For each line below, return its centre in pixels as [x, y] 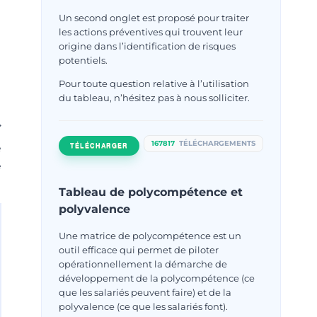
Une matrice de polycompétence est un [150, 235]
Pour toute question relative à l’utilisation [154, 83]
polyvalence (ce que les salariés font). [144, 306]
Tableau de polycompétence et [151, 192]
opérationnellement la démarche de [143, 264]
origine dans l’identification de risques [148, 46]
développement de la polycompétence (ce [157, 278]
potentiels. [83, 60]
